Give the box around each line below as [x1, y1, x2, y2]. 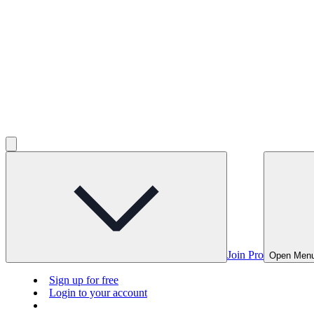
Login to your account [49, 287, 147, 299]
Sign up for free [49, 274, 118, 287]
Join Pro [227, 249, 264, 261]
